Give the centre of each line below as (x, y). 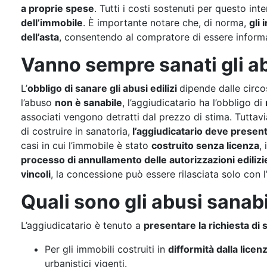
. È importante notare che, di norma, (166, 23)
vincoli (36, 174)
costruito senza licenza (205, 145)
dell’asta (40, 37)
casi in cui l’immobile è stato (86, 145)
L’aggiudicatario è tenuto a (82, 225)
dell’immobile (52, 23)
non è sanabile (89, 103)
